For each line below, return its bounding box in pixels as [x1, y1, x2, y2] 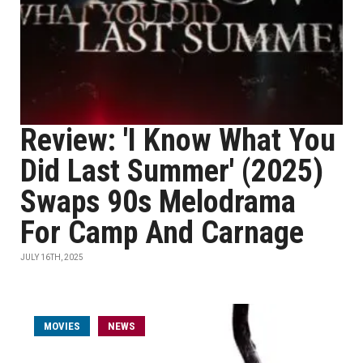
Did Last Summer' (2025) [20, 153, 323, 189]
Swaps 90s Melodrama [20, 184, 296, 220]
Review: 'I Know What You [20, 122, 335, 158]
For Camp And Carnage [20, 215, 304, 250]
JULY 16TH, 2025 [20, 253, 83, 262]
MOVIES [44, 320, 80, 332]
